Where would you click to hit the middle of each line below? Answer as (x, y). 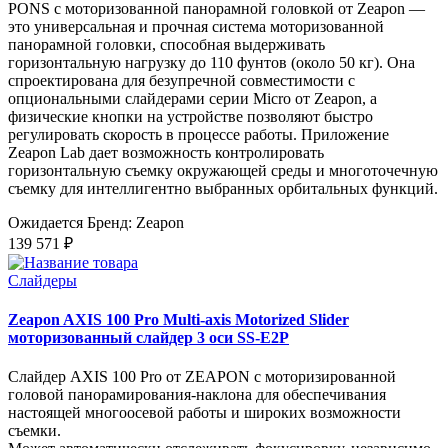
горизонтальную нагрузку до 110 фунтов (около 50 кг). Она (211, 62)
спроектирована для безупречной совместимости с (181, 80)
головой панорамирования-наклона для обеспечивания (197, 395)
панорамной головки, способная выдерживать (166, 44)
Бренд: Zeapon (135, 222)
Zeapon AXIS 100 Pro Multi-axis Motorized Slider (178, 320)
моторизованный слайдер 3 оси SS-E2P (148, 338)
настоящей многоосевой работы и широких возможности (204, 413)
